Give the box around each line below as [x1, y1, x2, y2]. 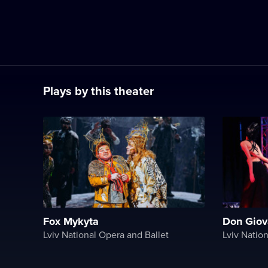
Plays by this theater [43, 82, 154, 99]
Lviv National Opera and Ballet [43, 227, 169, 241]
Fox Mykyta [43, 213, 99, 229]
